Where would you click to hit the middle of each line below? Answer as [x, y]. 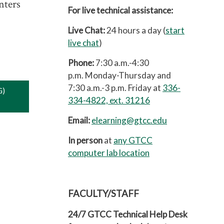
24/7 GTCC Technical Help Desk [128, 214]
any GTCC [133, 140]
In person [85, 140]
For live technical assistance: [120, 10]
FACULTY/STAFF [103, 193]
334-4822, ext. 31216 [109, 100]
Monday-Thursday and [128, 75]
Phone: [81, 63]
